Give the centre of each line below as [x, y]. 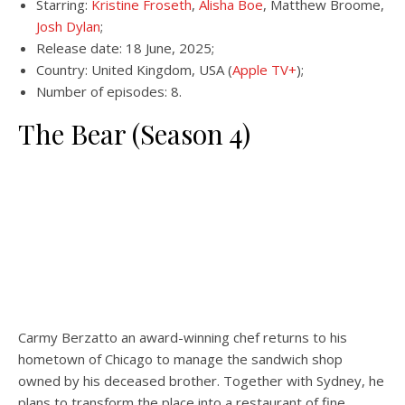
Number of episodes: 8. [109, 91]
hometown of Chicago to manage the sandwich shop [180, 359]
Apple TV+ [264, 70]
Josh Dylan [68, 26]
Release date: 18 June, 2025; [125, 48]
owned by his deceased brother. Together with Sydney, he [201, 381]
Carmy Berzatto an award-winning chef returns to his [183, 337]
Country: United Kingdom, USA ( [134, 70]
